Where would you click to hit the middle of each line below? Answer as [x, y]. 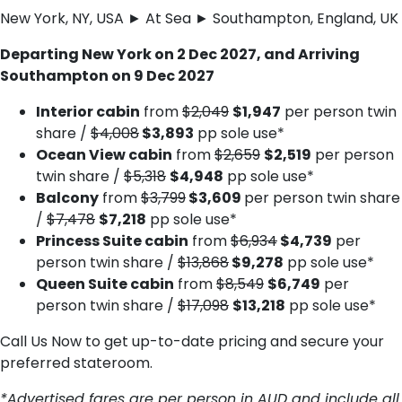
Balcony [67, 198]
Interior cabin [88, 112]
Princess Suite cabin [112, 241]
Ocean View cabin [104, 155]
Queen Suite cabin [105, 284]
